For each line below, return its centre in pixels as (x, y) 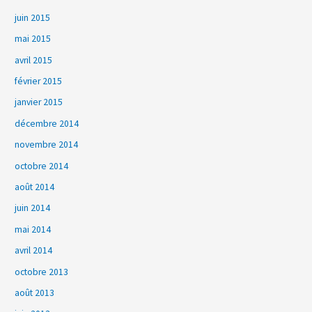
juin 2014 (33, 208)
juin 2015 (33, 17)
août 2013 (35, 293)
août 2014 (35, 187)
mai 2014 (33, 229)
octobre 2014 (42, 166)
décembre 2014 (47, 123)
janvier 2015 (39, 102)
